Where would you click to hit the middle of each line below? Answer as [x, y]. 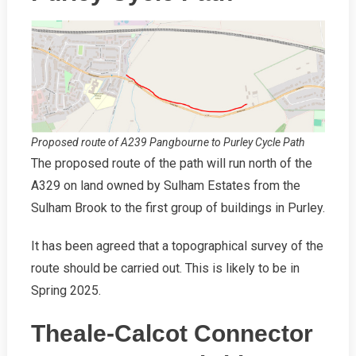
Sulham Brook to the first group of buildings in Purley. [178, 207]
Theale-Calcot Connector [172, 333]
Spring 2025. [66, 290]
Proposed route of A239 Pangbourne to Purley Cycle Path [167, 142]
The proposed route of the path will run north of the [171, 163]
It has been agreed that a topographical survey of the [177, 246]
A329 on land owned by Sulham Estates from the [165, 185]
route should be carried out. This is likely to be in [165, 268]
